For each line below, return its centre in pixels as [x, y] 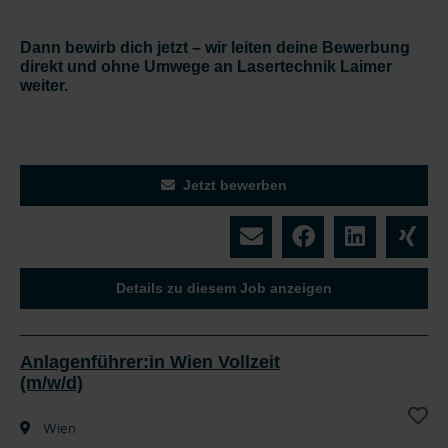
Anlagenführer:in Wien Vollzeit [150, 361]
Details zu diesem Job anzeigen [224, 287]
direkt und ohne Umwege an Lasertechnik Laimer [206, 66]
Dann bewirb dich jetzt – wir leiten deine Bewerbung [215, 47]
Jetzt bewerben [235, 184]
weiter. [44, 85]
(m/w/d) [51, 382]
